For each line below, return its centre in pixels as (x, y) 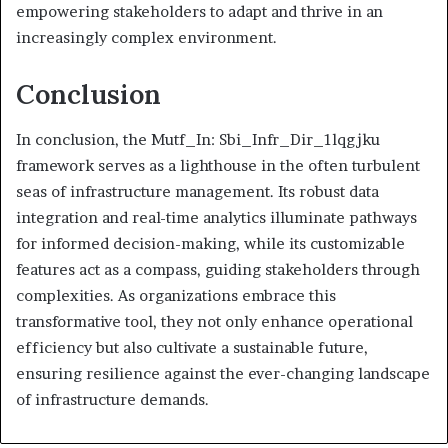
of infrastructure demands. (112, 399)
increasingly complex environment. (146, 38)
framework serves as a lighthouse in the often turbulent (218, 165)
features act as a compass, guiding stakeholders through (218, 269)
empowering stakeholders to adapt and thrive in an (199, 12)
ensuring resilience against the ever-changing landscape (223, 373)
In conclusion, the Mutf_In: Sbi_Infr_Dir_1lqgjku (198, 139)
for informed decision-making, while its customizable (210, 243)
